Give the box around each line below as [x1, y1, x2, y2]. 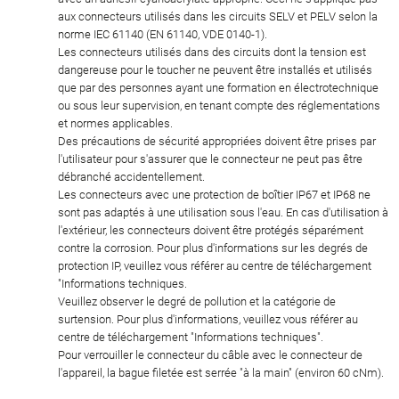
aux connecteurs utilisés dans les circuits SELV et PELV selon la [58, 9, 378, 23]
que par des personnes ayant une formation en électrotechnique [58, 80, 379, 94]
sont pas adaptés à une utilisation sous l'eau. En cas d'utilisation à [58, 205, 388, 219]
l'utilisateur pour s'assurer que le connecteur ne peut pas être [58, 151, 362, 166]
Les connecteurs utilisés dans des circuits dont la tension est [58, 45, 366, 59]
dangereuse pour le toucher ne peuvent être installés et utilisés [58, 62, 372, 77]
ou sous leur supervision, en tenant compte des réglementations [58, 98, 380, 112]
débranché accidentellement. [58, 169, 205, 183]
